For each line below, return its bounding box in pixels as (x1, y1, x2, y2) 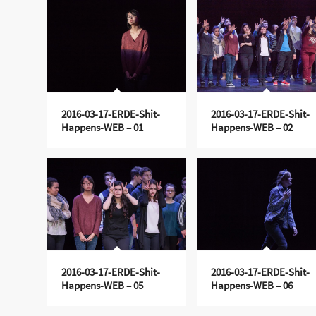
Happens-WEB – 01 (61, 120, 143, 134)
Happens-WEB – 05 (61, 278, 143, 292)
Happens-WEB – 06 (210, 278, 293, 292)
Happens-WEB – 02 (210, 120, 293, 134)
